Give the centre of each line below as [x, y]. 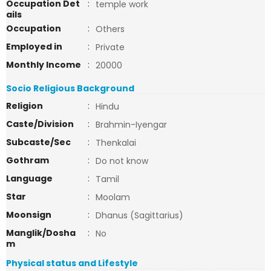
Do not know [122, 161]
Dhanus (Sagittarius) [139, 215]
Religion [24, 106]
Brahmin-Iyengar [131, 125]
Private [110, 47]
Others [110, 29]
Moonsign [29, 215]
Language [29, 178]
